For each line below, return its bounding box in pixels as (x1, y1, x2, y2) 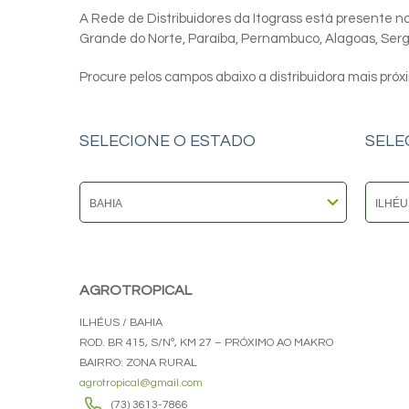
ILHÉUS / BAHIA (79, 317, 163, 329)
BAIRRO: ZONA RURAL (79, 357, 197, 369)
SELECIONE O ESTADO (79, 132, 256, 150)
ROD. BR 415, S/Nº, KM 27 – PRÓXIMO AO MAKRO (79, 337, 333, 349)
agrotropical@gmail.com (79, 377, 203, 389)
